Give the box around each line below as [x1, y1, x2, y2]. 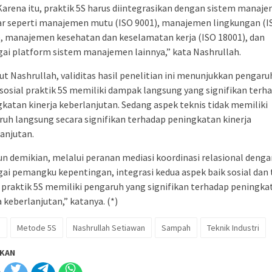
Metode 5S [17, 222, 56, 233]
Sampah [161, 222, 191, 233]
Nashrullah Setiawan [73, 222, 145, 233]
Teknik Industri [207, 222, 259, 233]
